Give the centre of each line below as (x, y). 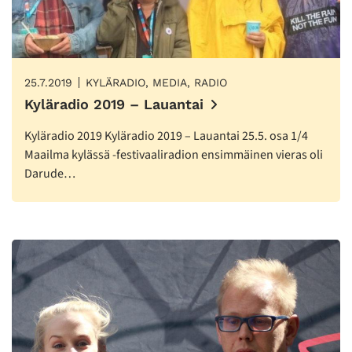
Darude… (50, 174)
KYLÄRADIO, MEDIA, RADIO (156, 83)
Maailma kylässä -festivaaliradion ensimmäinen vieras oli (174, 155)
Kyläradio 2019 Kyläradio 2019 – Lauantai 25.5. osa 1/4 (166, 136)
